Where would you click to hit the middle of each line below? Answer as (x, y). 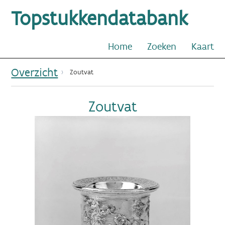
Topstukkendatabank (100, 18)
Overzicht (35, 73)
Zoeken (161, 46)
